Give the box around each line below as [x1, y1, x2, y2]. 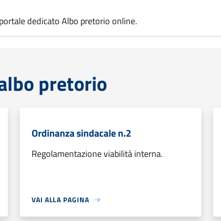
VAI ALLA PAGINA [32, 194, 89, 205]
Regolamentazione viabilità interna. [32, 147, 163, 160]
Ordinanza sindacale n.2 [32, 125, 131, 141]
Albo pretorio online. [62, 14, 137, 28]
